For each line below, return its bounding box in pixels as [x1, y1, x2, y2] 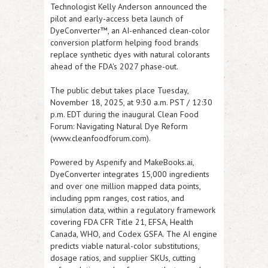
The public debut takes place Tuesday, [50, 85, 188, 96]
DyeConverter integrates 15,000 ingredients [50, 169, 209, 179]
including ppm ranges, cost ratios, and [50, 193, 184, 203]
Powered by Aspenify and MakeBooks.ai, [50, 157, 194, 167]
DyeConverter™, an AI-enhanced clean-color [50, 25, 210, 36]
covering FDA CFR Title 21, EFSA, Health [50, 217, 193, 227]
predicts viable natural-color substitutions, [50, 240, 199, 251]
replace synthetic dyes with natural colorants [50, 49, 210, 60]
